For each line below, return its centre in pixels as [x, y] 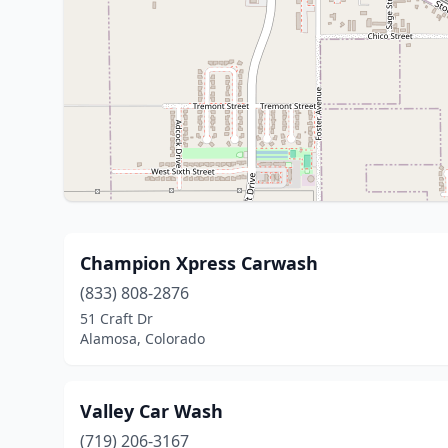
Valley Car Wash [151, 411]
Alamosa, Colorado [142, 338]
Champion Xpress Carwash [199, 263]
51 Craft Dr [116, 318]
